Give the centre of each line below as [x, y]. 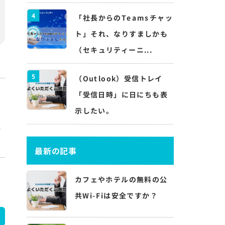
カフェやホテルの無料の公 [121, 179]
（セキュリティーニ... [114, 50]
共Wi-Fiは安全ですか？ [116, 195]
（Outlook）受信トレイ [119, 78]
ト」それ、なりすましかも [122, 34]
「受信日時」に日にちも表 [121, 94]
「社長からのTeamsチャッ [124, 18]
